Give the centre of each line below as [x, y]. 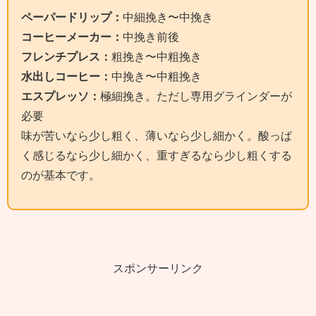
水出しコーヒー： [66, 77]
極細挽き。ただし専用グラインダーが [196, 96]
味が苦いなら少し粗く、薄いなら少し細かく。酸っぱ [157, 136]
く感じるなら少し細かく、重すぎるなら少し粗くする [157, 156]
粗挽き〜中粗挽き [157, 57]
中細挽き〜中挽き [168, 17]
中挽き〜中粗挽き [157, 77]
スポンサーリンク [158, 268]
